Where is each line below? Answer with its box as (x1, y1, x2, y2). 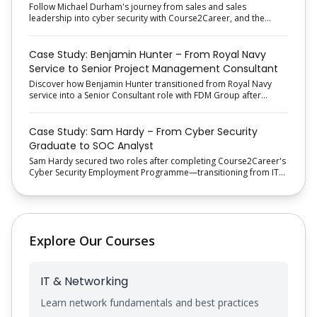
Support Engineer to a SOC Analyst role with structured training (29, 178, 279, 190)
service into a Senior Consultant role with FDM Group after (29, 89, 261, 101)
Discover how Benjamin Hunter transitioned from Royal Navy (29, 78, 272, 90)
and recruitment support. (29, 189, 130, 201)
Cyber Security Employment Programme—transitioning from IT (29, 166, 279, 178)
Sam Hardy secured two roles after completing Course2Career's (29, 155, 286, 167)
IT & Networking (40, 273, 128, 289)
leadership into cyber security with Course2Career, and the (29, 12, 265, 24)
